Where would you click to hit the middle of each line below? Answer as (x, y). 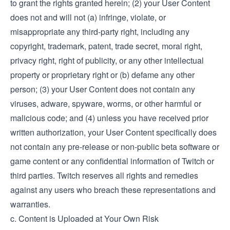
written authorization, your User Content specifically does (113, 132)
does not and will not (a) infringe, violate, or (88, 17)
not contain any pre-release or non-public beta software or (115, 147)
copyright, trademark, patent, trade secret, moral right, (106, 46)
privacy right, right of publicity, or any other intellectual (107, 60)
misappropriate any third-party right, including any (100, 32)
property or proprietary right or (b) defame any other (102, 75)
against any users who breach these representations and (113, 190)
